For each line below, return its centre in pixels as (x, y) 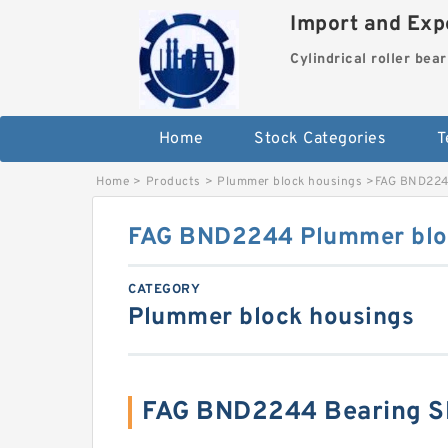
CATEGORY (164, 290)
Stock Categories (320, 139)
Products (173, 182)
